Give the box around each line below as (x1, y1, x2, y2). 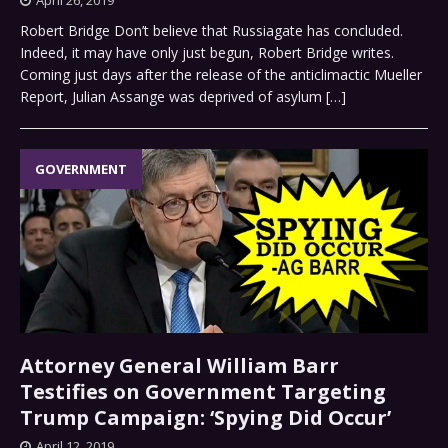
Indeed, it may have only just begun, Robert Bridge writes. (20, 42, 402, 62)
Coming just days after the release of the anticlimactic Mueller (20, 64, 422, 84)
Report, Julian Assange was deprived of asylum (20, 86, 326, 106)
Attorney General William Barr (20, 352, 339, 380)
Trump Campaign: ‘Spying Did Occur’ (20, 404, 391, 432)
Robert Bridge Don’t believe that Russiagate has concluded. (20, 20, 403, 40)
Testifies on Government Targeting (20, 378, 386, 406)
